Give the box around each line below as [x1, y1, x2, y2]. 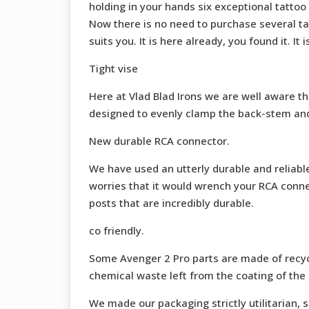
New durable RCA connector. [88, 134, 230, 148]
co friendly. [88, 223, 144, 238]
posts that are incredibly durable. [88, 196, 254, 210]
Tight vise [88, 61, 138, 76]
